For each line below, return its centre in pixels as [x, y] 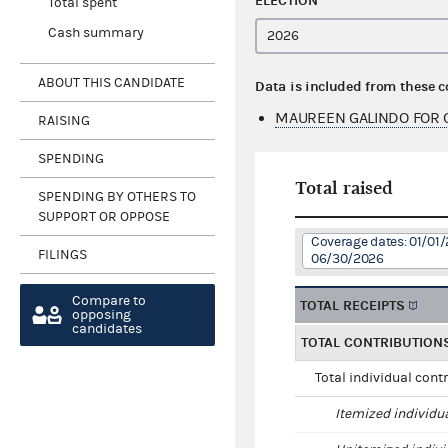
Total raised [344, 189]
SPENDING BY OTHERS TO [117, 196]
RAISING [64, 120]
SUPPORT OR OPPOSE [104, 216]
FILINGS [62, 254]
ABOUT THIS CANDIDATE [111, 82]
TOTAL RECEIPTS [353, 306]
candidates [107, 329]
